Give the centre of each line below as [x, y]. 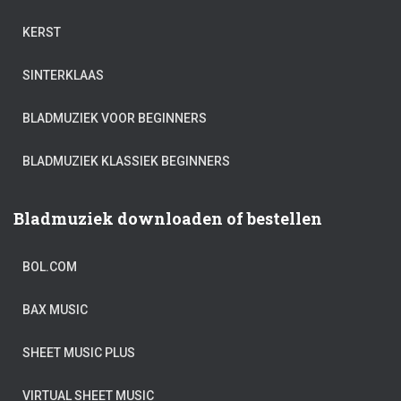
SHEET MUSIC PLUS [79, 353]
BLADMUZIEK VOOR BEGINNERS [115, 119]
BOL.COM [50, 267]
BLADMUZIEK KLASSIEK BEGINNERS [126, 162]
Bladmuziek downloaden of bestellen [168, 219]
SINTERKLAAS [63, 76]
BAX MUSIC [55, 310]
